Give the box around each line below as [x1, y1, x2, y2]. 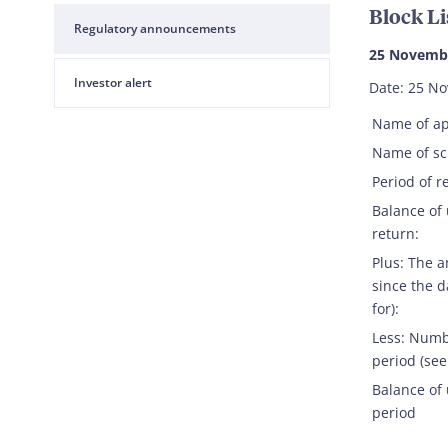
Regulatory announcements [74, 20, 236, 37]
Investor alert [74, 74, 152, 91]
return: [372, 224, 419, 243]
